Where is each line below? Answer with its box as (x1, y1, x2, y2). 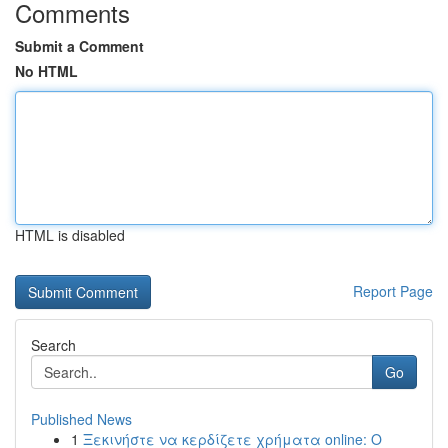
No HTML (15, 61, 78, 81)
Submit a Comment (15, 36, 144, 56)
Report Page (353, 281, 433, 301)
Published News (31, 409, 132, 429)
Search (31, 335, 76, 355)
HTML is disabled (15, 225, 125, 245)
